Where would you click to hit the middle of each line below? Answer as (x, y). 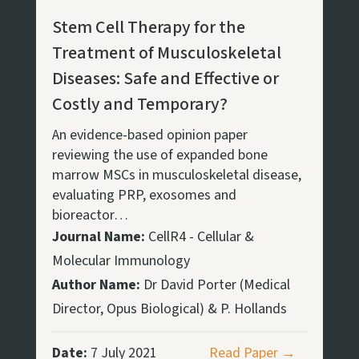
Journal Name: (98, 236)
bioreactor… (90, 215)
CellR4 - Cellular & (199, 236)
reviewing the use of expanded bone (159, 155)
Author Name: (96, 284)
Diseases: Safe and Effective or (165, 78)
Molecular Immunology (121, 260)
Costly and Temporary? (139, 104)
